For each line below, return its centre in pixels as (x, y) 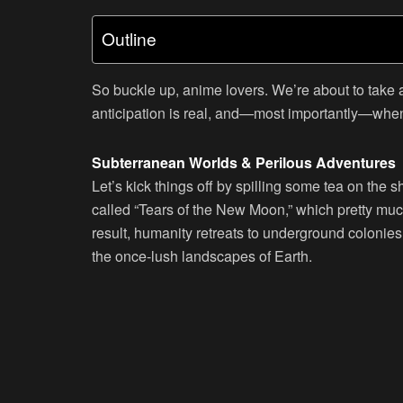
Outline (129, 39)
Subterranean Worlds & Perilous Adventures (244, 163)
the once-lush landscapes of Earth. (202, 256)
